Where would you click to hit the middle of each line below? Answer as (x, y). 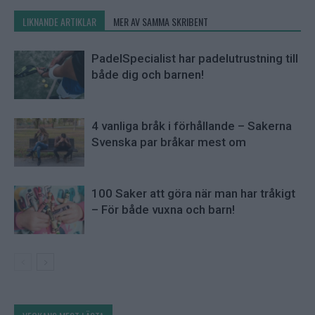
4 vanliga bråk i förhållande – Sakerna (192, 126)
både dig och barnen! (148, 75)
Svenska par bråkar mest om (169, 142)
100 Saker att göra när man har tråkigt (193, 194)
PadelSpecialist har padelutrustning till (195, 59)
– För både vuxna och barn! (163, 210)
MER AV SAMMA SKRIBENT (161, 22)
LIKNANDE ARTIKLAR (59, 22)
